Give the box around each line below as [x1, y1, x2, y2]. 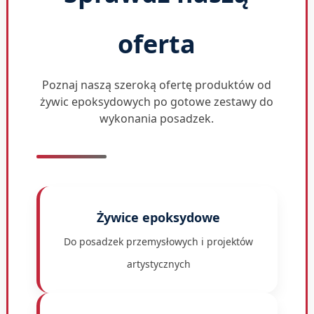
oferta [118, 26, 196, 61]
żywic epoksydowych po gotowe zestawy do [40, 93, 274, 109]
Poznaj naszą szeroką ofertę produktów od [42, 76, 272, 93]
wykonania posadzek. [100, 110, 214, 126]
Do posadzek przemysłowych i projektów [64, 234, 254, 248]
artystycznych [126, 257, 191, 271]
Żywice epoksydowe [97, 208, 221, 226]
